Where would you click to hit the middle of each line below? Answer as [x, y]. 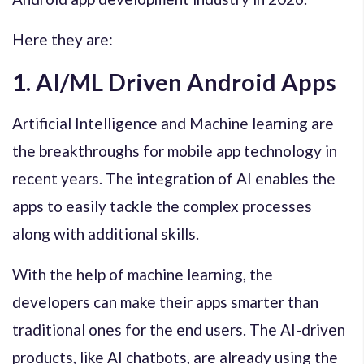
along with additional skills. [106, 233]
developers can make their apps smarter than [165, 301]
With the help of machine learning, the [143, 274]
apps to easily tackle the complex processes [162, 206]
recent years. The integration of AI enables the [174, 178]
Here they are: [63, 39]
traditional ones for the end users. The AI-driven [179, 329]
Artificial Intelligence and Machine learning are [173, 123]
